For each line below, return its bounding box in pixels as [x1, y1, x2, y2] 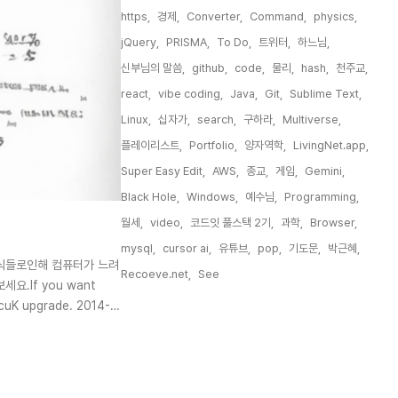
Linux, [121, 113, 151, 126]
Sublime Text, [290, 87, 362, 100]
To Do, [217, 36, 251, 49]
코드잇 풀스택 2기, [190, 216, 274, 229]
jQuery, [121, 36, 159, 49]
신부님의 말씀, [121, 61, 185, 75]
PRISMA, [166, 36, 210, 49]
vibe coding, [158, 87, 223, 100]
